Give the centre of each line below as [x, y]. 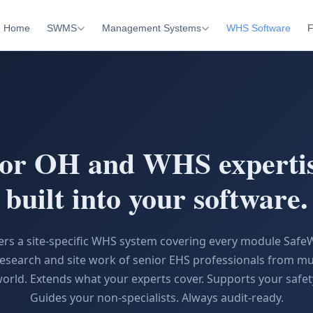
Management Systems [151, 28]
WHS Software [258, 28]
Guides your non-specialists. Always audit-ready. [156, 297]
